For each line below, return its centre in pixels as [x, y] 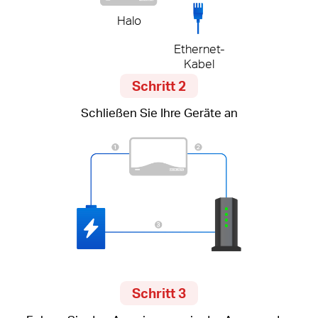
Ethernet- [199, 49]
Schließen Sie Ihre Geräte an [159, 113]
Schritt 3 [159, 293]
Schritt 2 [159, 86]
